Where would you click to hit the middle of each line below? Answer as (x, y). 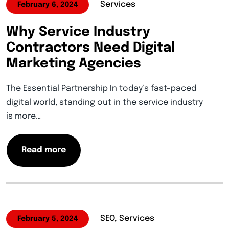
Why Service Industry (78, 32)
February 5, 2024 (48, 219)
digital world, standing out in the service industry (105, 102)
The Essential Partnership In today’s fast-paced (101, 89)
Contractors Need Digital (90, 48)
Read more (44, 150)
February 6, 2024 (48, 5)
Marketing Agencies (74, 64)
